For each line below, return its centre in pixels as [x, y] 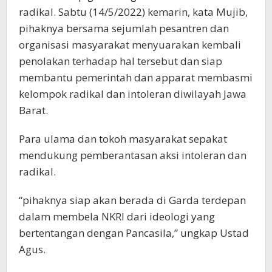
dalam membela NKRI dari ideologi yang [117, 217]
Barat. [33, 110]
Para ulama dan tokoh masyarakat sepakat [123, 139]
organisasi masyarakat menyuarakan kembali [130, 45]
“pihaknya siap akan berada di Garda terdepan [132, 200]
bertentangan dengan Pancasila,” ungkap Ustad [134, 233]
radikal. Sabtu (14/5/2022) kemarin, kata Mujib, [133, 12]
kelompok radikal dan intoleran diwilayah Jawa [133, 94]
